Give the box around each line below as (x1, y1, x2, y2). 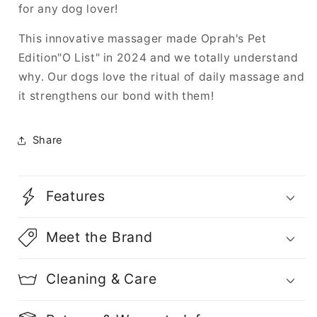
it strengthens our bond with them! (18, 89, 214, 103)
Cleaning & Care (45, 270, 157, 287)
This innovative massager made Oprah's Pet (18, 32, 267, 46)
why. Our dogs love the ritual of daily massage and (18, 70, 305, 84)
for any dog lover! (18, 1, 119, 16)
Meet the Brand (45, 229, 153, 246)
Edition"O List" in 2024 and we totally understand (18, 51, 299, 65)
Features (45, 187, 105, 204)
